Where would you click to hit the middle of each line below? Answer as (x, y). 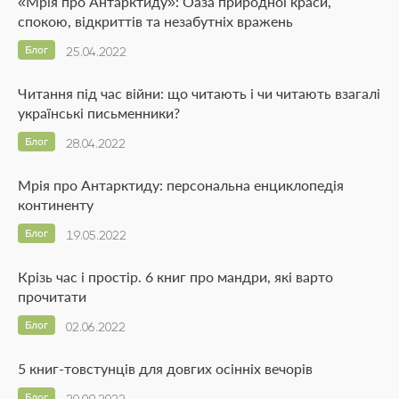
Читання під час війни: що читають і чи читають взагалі (199, 94)
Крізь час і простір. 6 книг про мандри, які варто (175, 277)
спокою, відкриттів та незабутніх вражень (155, 21)
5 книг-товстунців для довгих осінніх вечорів (165, 369)
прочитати (52, 297)
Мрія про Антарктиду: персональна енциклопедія (181, 185)
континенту (56, 205)
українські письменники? (99, 113)
